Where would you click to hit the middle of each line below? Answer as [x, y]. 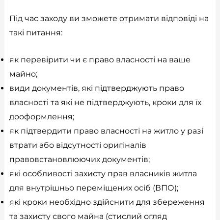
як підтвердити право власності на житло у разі [106, 131]
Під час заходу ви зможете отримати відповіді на [109, 19]
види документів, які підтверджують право [96, 88]
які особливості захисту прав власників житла [103, 174]
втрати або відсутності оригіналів [78, 145]
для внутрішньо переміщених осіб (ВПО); [94, 188]
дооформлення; [41, 117]
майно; [23, 74]
